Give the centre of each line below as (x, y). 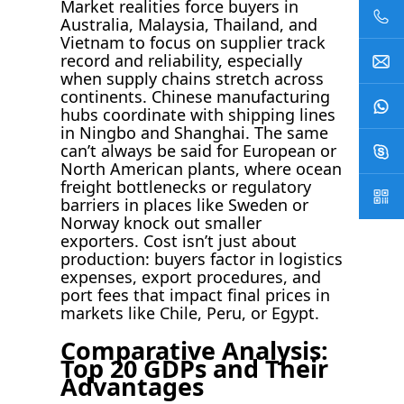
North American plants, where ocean (202, 168)
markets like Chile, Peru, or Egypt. (190, 312)
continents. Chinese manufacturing (196, 96)
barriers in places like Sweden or (185, 204)
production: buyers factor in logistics (202, 258)
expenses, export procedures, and (191, 276)
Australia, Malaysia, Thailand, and (189, 24)
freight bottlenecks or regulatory (186, 186)
